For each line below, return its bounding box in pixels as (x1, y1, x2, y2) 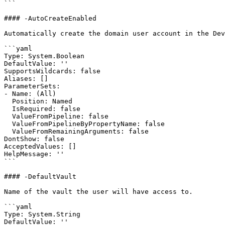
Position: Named (4, 97, 12, 105)
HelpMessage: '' (4, 150, 64, 158)
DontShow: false (4, 135, 64, 143)
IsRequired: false (4, 105, 12, 113)
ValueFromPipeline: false (4, 113, 12, 120)
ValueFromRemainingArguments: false (4, 128, 12, 135)
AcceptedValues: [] (4, 143, 76, 150)
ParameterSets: (4, 82, 60, 90)
